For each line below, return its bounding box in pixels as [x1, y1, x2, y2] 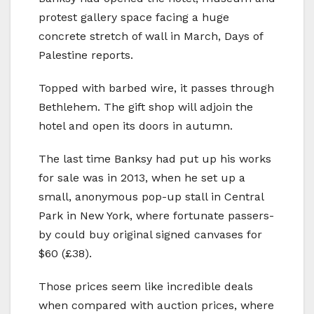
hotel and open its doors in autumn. [39, 118, 233, 132]
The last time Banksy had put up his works [39, 151, 271, 165]
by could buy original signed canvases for [39, 227, 262, 241]
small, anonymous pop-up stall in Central [39, 189, 264, 203]
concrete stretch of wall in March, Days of [39, 29, 263, 43]
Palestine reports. [39, 48, 133, 62]
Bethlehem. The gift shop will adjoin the [39, 100, 253, 114]
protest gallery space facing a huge [39, 10, 229, 24]
